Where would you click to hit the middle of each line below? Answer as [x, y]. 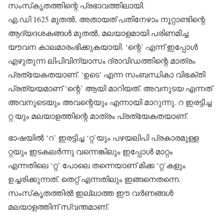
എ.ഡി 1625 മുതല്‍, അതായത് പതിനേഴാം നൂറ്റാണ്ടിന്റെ [107, 19]
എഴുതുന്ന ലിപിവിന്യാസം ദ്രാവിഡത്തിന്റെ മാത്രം [102, 60]
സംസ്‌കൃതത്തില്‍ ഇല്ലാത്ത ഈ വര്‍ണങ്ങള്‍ [91, 193]
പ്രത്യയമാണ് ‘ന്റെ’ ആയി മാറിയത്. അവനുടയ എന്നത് [110, 88]
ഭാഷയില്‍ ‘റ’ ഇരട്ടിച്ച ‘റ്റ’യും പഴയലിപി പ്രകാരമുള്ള [103, 137]
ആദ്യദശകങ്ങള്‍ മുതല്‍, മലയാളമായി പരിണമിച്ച [98, 33]
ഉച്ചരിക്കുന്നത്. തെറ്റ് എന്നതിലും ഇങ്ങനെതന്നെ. [94, 179]
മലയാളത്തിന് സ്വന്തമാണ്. [58, 206]
